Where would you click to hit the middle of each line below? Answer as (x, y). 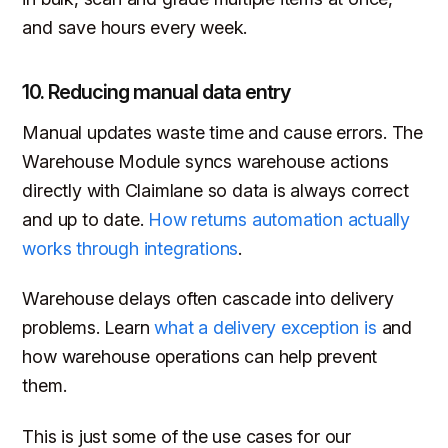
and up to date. (85, 219)
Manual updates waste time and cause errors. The (223, 132)
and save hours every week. (135, 27)
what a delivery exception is (265, 328)
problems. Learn (88, 328)
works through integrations (130, 248)
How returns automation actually (279, 219)
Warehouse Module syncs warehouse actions (205, 161)
